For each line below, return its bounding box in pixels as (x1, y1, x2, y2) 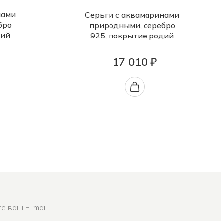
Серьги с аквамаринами (85, 10, 179, 20)
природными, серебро (89, 20, 175, 31)
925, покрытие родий (90, 31, 174, 41)
